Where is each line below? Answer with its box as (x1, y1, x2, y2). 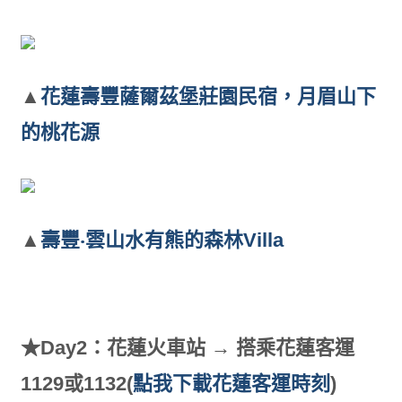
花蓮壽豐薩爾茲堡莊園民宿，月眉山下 (39, 85, 376, 109)
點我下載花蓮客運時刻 (132, 372, 330, 396)
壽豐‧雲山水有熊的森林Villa (39, 229, 284, 252)
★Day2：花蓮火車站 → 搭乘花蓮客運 (20, 336, 354, 360)
